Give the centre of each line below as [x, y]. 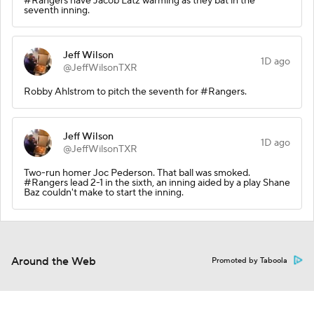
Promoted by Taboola [250, 260]
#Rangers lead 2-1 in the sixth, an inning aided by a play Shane [157, 183]
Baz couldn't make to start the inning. [104, 192]
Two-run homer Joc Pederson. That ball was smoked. [137, 173]
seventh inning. [57, 10]
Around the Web [54, 261]
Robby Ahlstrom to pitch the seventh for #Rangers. [135, 91]
